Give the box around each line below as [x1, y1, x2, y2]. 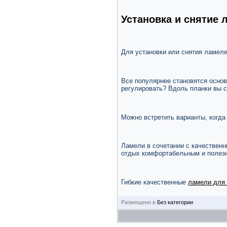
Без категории [157, 199, 193, 206]
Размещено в [121, 199, 156, 206]
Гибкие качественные [121, 178, 188, 186]
